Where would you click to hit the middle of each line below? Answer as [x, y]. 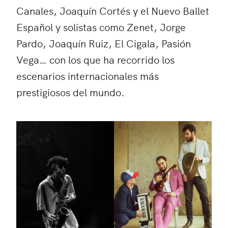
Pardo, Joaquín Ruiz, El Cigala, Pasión [104, 43]
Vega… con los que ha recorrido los [95, 59]
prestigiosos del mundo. [70, 92]
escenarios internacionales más [88, 75]
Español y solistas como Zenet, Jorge [101, 26]
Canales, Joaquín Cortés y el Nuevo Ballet [113, 10]
